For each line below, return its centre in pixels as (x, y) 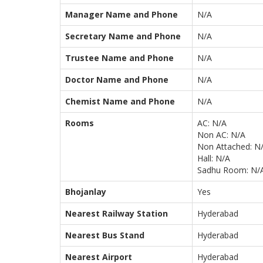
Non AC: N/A (221, 135)
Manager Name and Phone (122, 14)
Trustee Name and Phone (119, 58)
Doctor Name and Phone (117, 80)
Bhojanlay (86, 192)
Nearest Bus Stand (105, 235)
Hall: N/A (214, 158)
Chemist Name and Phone (120, 101)
